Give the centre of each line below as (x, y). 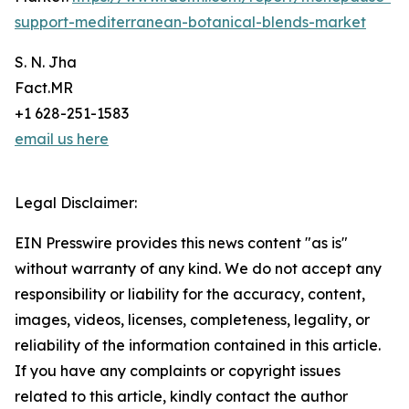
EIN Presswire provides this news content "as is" (181, 243)
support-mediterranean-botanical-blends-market (190, 22)
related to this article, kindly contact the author (181, 397)
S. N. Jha (46, 63)
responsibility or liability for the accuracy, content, (190, 294)
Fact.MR (44, 88)
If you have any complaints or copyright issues (178, 371)
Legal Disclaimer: (76, 203)
